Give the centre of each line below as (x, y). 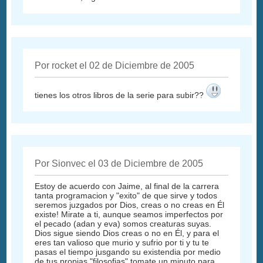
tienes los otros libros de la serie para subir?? (121, 95)
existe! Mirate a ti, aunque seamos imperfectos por (129, 214)
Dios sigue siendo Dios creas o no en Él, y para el (127, 233)
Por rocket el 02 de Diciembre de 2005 (115, 65)
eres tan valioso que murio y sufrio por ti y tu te (122, 242)
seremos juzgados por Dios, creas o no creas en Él (130, 205)
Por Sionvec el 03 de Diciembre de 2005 (119, 163)
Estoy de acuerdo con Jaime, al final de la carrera (127, 186)
